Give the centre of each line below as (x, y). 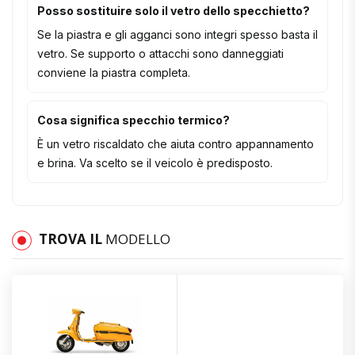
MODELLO (138, 239)
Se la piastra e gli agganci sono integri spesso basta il (177, 34)
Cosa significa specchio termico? (134, 120)
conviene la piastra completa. (114, 72)
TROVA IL (72, 239)
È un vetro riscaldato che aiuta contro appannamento (176, 143)
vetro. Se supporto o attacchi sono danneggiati (160, 53)
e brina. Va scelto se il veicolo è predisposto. (155, 162)
